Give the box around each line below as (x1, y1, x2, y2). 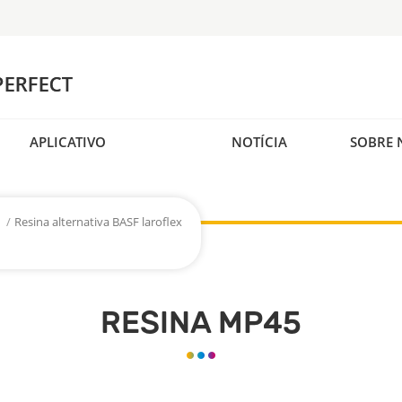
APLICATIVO (30, 132, 106, 151)
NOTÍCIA (232, 132, 287, 151)
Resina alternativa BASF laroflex (14, 214, 182, 231)
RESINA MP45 (100, 304, 301, 342)
